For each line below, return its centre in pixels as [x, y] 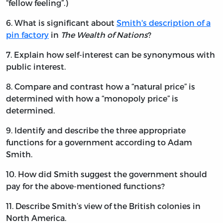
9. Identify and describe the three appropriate [96, 130]
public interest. [36, 67]
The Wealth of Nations [104, 35]
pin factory [27, 35]
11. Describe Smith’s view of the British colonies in [103, 206]
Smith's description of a [164, 23]
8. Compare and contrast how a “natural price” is [101, 87]
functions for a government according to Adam [99, 142]
